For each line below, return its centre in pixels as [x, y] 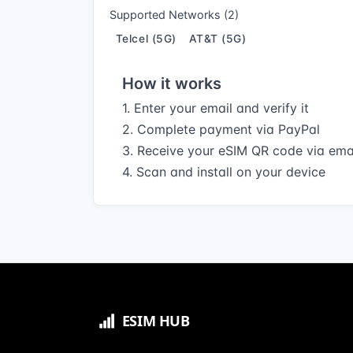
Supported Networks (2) [174, 14]
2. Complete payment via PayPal [221, 130]
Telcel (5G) [146, 38]
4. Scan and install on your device [224, 172]
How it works [172, 84]
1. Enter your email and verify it [216, 108]
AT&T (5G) [217, 38]
